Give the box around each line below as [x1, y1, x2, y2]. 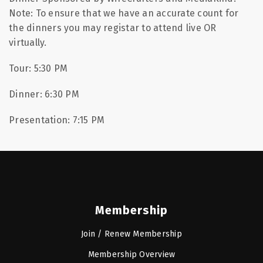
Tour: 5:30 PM [9, 63, 68, 74]
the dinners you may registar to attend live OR [9, 22, 217, 33]
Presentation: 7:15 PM [9, 114, 105, 126]
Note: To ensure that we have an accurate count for [9, 8, 239, 19]
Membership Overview [87, 249, 176, 259]
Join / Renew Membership [81, 229, 182, 239]
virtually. [9, 37, 47, 48]
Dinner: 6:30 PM [9, 89, 79, 100]
